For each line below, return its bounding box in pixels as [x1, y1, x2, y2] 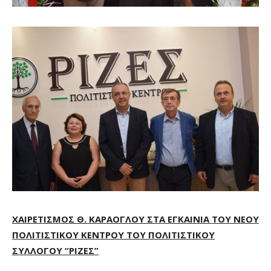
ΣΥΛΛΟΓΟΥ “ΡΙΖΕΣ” [12, 244, 99, 257]
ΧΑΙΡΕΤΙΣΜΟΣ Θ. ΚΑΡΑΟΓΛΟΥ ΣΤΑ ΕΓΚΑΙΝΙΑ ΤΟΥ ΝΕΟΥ [12, 213, 259, 226]
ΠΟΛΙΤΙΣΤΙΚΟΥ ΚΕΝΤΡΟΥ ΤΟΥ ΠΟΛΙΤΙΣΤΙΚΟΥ [12, 229, 215, 241]
